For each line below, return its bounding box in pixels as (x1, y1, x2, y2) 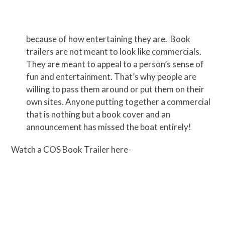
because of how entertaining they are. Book (26, 34, 191, 45)
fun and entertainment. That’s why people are (26, 71, 197, 82)
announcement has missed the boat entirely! (26, 122, 192, 133)
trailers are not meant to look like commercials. (26, 46, 202, 57)
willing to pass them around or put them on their (26, 84, 205, 95)
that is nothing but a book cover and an (26, 109, 171, 120)
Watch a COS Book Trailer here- (11, 144, 132, 155)
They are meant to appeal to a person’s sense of (26, 59, 204, 70)
